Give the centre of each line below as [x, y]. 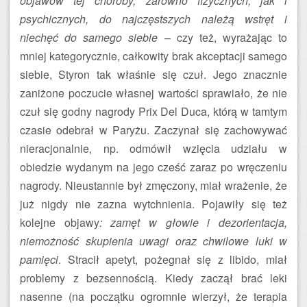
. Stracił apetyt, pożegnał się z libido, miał [173, 259]
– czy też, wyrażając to [222, 37]
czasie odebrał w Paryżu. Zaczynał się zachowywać [153, 130]
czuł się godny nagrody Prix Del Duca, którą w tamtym [153, 111]
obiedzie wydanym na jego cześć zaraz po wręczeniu [153, 167]
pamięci [39, 259]
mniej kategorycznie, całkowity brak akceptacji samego [153, 56]
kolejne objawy [60, 222]
